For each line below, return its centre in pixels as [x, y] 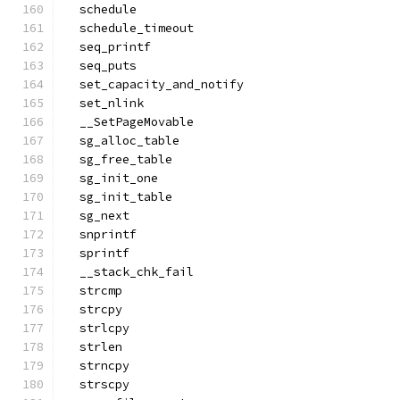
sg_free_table [119, 159]
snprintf [101, 234]
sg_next [97, 216]
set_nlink [104, 103]
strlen [94, 347]
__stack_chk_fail [129, 272]
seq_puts [101, 66]
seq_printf [108, 47]
